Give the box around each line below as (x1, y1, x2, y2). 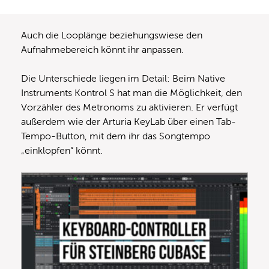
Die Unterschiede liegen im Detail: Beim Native (21, 73, 225, 85)
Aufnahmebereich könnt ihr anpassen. (21, 44, 186, 56)
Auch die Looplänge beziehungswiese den (21, 30, 202, 41)
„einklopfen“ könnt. (21, 145, 105, 157)
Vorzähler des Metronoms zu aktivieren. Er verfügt (21, 102, 238, 113)
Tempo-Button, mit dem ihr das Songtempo (21, 131, 210, 142)
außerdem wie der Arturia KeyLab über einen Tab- (21, 116, 236, 128)
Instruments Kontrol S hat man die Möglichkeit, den (21, 88, 242, 99)
